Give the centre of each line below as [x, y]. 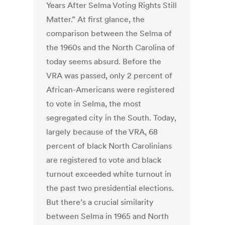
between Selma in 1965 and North [108, 216]
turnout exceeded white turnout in [109, 174]
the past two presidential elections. [111, 188]
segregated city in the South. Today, [111, 118]
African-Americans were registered [110, 90]
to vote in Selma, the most [94, 104]
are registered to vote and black [104, 160]
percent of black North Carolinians [109, 146]
